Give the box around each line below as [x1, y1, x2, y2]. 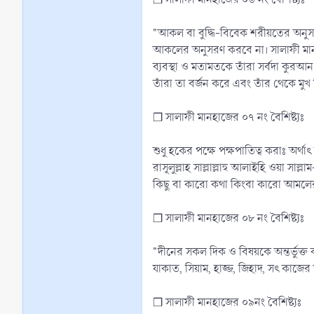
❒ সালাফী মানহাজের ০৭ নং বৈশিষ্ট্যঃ [153, 109, 304, 125]
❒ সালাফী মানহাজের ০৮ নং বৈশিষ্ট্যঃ [153, 210, 304, 226]
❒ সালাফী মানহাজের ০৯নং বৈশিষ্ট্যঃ [153, 294, 301, 310]
